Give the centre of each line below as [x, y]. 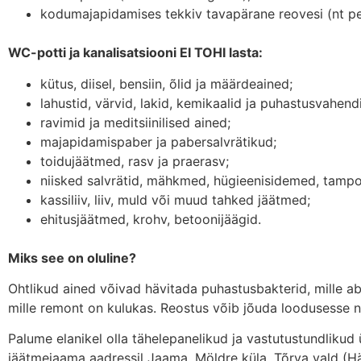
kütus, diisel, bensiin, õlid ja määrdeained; [166, 83]
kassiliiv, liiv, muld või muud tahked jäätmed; [175, 199]
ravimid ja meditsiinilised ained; [135, 122]
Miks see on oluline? [72, 257]
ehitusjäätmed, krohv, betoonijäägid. [151, 219]
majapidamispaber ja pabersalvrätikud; [158, 141]
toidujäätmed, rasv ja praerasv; [135, 161]
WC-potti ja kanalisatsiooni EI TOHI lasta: [135, 53]
